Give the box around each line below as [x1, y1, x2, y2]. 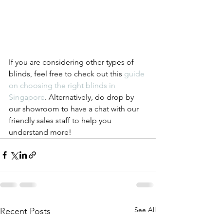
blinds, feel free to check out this [9, 69, 124, 79]
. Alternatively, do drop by [45, 92, 136, 102]
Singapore [9, 92, 45, 102]
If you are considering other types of [9, 57, 136, 67]
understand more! [9, 127, 72, 137]
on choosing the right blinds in [9, 81, 117, 91]
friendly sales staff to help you [9, 116, 113, 126]
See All [134, 205, 156, 215]
